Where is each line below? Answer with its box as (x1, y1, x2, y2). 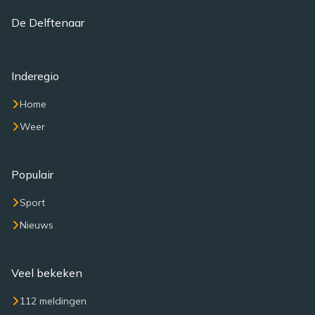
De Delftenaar (11, 15, 84, 30)
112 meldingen (20, 295, 86, 307)
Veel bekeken (11, 266, 82, 280)
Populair (11, 167, 53, 181)
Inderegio (11, 69, 59, 83)
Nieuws (20, 219, 53, 231)
